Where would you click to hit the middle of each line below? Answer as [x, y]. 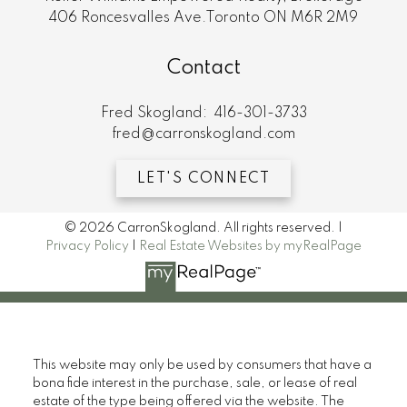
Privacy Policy [87, 247]
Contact [203, 68]
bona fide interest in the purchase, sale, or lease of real [194, 383]
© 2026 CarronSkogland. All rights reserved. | [203, 228]
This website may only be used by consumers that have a [202, 365]
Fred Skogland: [155, 113]
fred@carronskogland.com [203, 134]
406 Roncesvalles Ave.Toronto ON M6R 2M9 [203, 19]
